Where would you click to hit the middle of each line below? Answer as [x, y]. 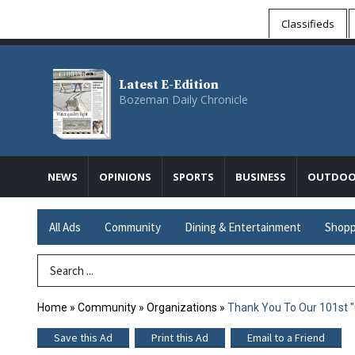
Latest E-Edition [169, 85]
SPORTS [193, 177]
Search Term [71, 270]
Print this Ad [180, 338]
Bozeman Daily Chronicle [183, 99]
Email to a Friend [286, 338]
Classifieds [308, 24]
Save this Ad [83, 338]
